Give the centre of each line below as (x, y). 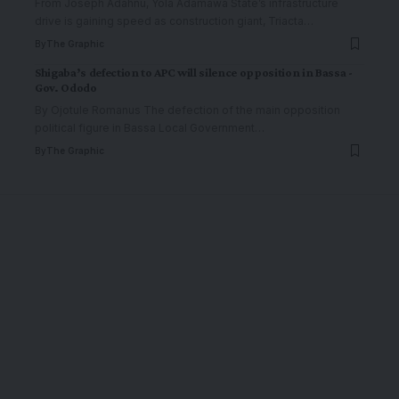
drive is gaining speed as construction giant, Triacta (169, 21)
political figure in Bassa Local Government (145, 128)
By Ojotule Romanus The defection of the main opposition (187, 110)
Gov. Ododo (67, 87)
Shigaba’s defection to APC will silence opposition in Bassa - (194, 72)
